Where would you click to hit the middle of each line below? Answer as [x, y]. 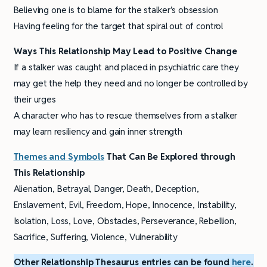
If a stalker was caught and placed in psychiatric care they [126, 67]
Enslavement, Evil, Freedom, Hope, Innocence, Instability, [125, 205]
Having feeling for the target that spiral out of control [118, 26]
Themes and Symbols [59, 157]
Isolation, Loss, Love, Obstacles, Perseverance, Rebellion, [125, 221]
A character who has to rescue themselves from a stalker [125, 116]
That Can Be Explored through [170, 157]
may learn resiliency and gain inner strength [98, 132]
